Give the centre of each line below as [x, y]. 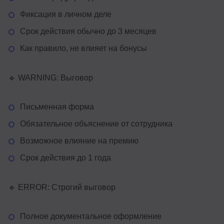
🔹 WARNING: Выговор [50, 77]
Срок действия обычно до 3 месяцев [88, 31]
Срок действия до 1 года [65, 157]
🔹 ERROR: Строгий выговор [62, 187]
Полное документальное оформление [91, 216]
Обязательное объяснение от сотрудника [96, 123]
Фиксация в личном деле [66, 14]
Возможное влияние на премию [79, 140]
